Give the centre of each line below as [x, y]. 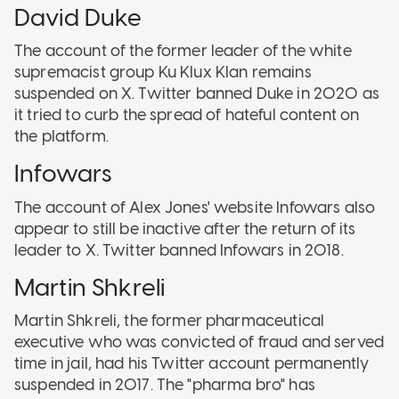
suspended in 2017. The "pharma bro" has [165, 385]
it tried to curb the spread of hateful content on [187, 115]
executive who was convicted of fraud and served [199, 342]
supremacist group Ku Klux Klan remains [163, 73]
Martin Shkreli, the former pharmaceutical [170, 321]
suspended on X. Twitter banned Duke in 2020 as [197, 94]
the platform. [61, 137]
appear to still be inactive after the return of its [185, 228]
